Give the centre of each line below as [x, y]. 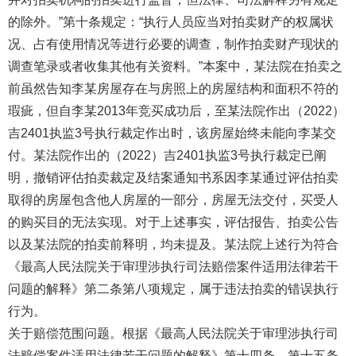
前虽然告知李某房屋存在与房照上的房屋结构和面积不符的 [173, 89]
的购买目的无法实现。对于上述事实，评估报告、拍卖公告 [173, 222]
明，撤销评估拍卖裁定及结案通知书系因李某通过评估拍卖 [173, 178]
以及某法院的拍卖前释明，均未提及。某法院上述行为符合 [173, 244]
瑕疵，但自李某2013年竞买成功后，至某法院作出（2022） [176, 111]
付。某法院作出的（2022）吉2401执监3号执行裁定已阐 [167, 155]
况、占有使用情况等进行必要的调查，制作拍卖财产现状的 [173, 44]
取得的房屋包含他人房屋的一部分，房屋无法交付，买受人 [173, 200]
